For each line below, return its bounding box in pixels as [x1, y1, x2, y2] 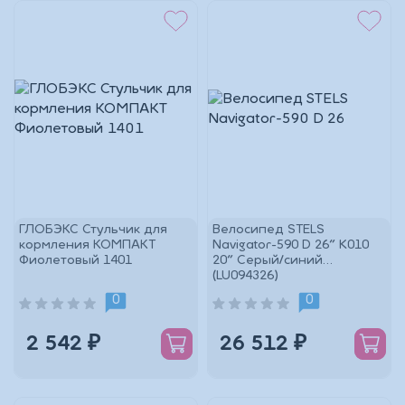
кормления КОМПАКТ [19, 239, 155, 252]
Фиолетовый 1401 [19, 254, 132, 268]
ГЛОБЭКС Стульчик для [19, 223, 167, 237]
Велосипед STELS [212, 223, 325, 237]
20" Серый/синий [212, 254, 323, 268]
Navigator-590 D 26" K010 [212, 239, 369, 252]
